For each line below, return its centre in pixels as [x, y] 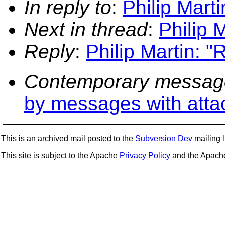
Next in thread [86, 29]
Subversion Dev [164, 138]
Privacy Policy [145, 155]
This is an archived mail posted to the [68, 138]
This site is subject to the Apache [60, 155]
